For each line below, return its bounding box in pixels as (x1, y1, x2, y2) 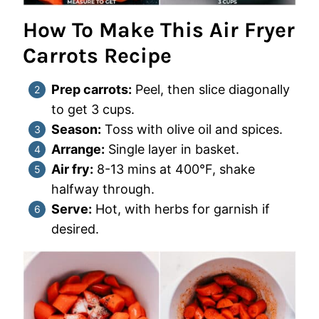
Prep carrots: (51, 81, 132, 97)
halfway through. (51, 181, 155, 197)
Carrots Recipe (23, 42, 172, 68)
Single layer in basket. (105, 141, 239, 157)
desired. (51, 221, 99, 236)
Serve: (51, 201, 92, 216)
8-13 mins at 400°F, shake (93, 161, 255, 177)
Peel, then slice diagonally (132, 81, 290, 97)
